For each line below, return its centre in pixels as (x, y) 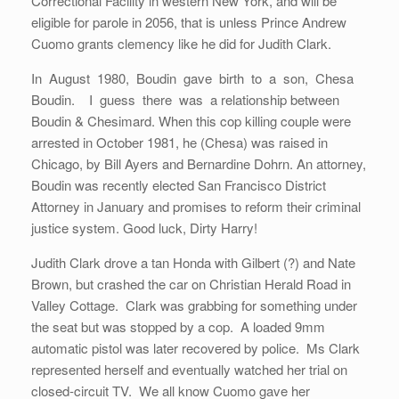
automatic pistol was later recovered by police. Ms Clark (195, 348)
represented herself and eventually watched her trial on (189, 370)
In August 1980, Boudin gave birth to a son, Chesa (194, 78)
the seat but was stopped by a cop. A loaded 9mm (178, 327)
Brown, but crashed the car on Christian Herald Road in (191, 284)
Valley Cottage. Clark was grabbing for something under (194, 305)
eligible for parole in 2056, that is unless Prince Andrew (189, 22)
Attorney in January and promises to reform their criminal (196, 207)
